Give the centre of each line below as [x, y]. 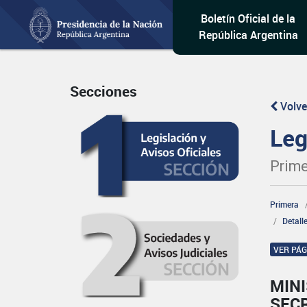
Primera [285, 204]
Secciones [103, 91]
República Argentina [248, 35]
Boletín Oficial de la [248, 19]
